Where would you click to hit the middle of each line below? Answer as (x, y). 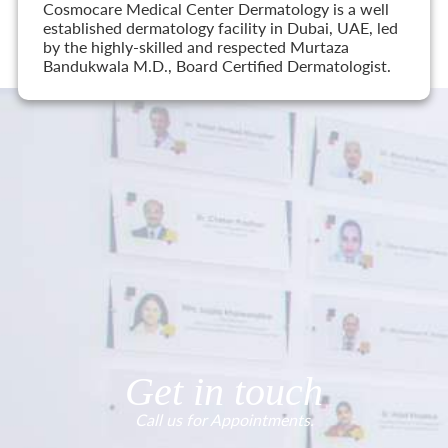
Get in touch (224, 391)
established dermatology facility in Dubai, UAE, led (220, 28)
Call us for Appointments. (224, 419)
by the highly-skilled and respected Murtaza (195, 47)
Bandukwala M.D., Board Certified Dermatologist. (216, 66)
